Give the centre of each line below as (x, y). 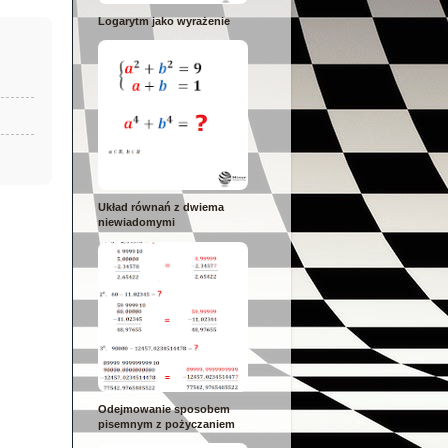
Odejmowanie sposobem (164, 408)
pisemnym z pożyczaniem (166, 423)
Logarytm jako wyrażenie (164, 20)
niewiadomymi (136, 222)
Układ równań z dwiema (161, 207)
